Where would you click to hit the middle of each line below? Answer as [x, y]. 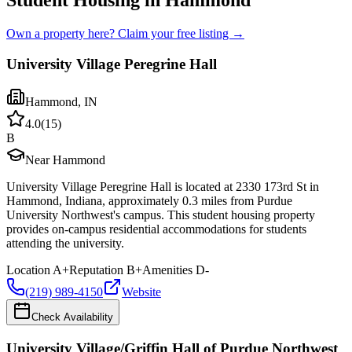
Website [141, 292]
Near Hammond [65, 160]
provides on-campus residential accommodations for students [156, 229]
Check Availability [72, 317]
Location [28, 270]
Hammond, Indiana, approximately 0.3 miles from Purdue [149, 201]
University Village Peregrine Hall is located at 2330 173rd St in [163, 187]
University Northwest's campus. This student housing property [161, 215]
